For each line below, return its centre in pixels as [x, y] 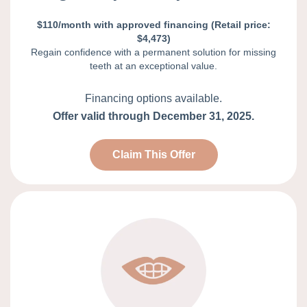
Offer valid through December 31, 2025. [153, 116]
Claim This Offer [153, 155]
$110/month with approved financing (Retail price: [153, 25]
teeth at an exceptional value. [153, 66]
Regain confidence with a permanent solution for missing [153, 52]
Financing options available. [153, 99]
